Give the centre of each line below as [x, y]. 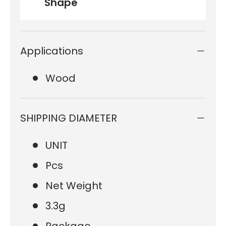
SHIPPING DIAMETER [69, 118]
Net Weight [74, 185]
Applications [52, 51]
